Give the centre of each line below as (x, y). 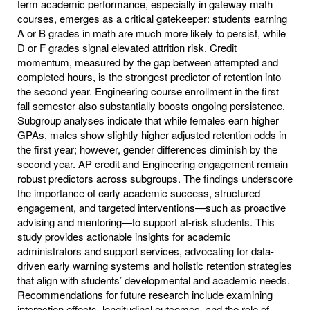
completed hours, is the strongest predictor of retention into (149, 76)
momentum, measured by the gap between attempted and (148, 62)
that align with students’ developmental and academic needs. (154, 280)
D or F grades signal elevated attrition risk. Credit (127, 47)
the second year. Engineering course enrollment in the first (148, 91)
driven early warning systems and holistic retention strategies (155, 265)
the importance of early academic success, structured (139, 192)
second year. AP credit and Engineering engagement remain (153, 163)
